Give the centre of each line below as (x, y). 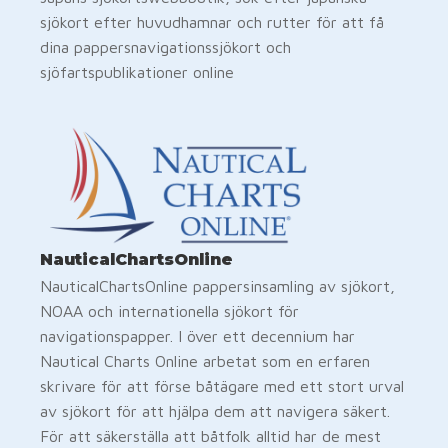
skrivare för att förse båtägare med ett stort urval (222, 385)
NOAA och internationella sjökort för (169, 310)
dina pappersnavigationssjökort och (165, 46)
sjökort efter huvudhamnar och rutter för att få (212, 21)
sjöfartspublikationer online (137, 71)
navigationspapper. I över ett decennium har (197, 335)
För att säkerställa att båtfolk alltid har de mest (210, 435)
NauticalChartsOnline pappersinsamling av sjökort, (217, 285)
